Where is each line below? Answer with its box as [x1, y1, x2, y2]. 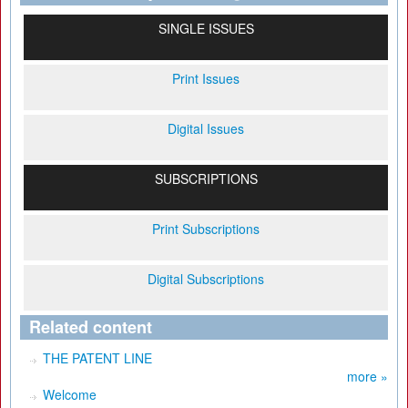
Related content [29, 315, 152, 339]
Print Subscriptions [152, 219, 260, 238]
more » [347, 367, 388, 385]
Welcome [43, 385, 97, 403]
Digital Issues [168, 119, 244, 138]
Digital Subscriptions [148, 270, 264, 288]
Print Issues [172, 69, 240, 87]
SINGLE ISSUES [158, 19, 254, 37]
